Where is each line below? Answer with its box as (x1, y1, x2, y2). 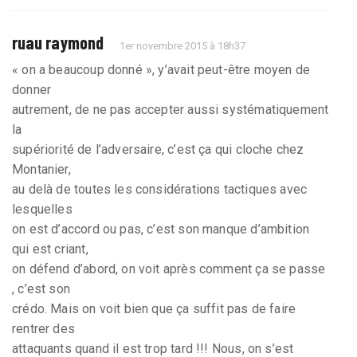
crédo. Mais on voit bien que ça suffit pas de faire (12, 300, 296, 316)
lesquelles (12, 201, 73, 217)
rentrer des (12, 320, 75, 336)
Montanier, (12, 161, 71, 177)
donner (12, 81, 52, 97)
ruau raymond (12, 31, 104, 53)
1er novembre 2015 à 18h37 (120, 39, 246, 52)
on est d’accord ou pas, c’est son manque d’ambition (12, 221, 310, 237)
